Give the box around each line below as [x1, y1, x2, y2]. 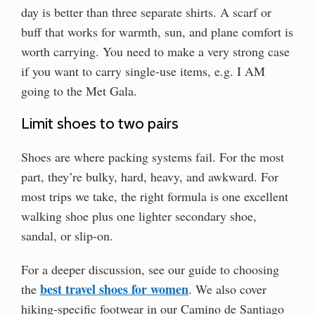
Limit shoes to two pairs [21, 114, 179, 134]
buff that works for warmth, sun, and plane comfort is [21, 23, 293, 41]
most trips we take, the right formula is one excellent [21, 188, 288, 205]
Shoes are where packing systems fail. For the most [21, 148, 284, 166]
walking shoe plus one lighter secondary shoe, [21, 207, 257, 225]
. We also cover [188, 280, 266, 297]
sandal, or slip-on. [21, 227, 113, 245]
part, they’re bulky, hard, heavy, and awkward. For [21, 168, 278, 186]
